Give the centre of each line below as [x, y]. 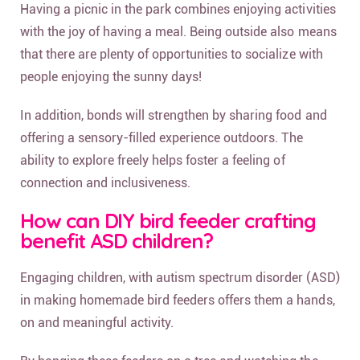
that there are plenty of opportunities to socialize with [172, 54]
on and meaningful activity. [97, 322]
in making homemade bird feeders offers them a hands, [178, 300]
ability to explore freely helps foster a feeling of [153, 160]
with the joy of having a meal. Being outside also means [178, 31]
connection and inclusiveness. [106, 182]
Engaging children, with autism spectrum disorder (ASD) [180, 277]
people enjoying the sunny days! [111, 76]
